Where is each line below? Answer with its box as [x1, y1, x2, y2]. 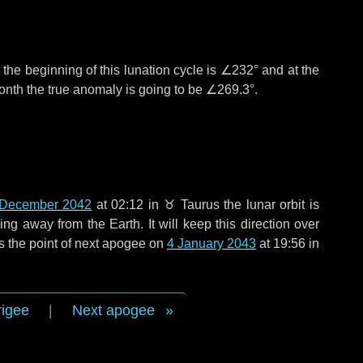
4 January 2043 [167, 237, 256, 250]
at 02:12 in [92, 198, 164, 211]
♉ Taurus [163, 198, 220, 211]
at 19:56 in [256, 237, 319, 250]
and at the [258, 63, 320, 77]
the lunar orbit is [219, 198, 320, 211]
